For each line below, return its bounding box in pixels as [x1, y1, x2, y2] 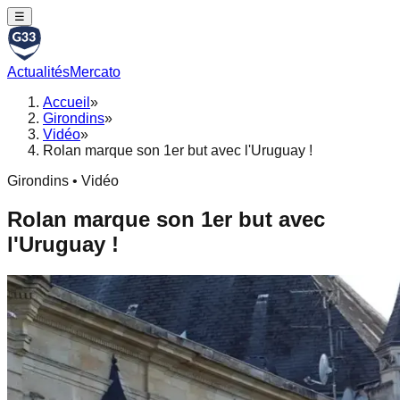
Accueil [43, 95, 90, 110]
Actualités [7, 64, 70, 79]
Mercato [70, 64, 121, 79]
